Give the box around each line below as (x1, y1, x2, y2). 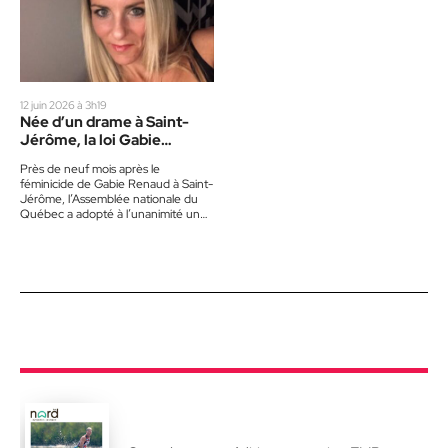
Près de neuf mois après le (20, 160, 160, 177)
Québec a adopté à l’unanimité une (20, 205, 207, 222)
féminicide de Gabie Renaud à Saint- (20, 175, 213, 192)
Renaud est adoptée (20, 147, 161, 168)
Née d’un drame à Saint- (20, 111, 189, 132)
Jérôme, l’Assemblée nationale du (20, 190, 198, 207)
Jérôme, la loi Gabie (20, 129, 161, 150)
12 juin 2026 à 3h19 (20, 97, 107, 112)
